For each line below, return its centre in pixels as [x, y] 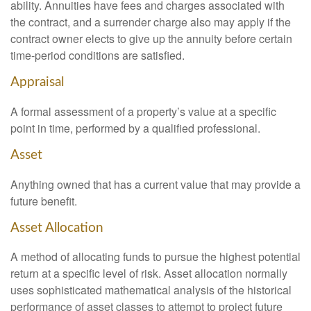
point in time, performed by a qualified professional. [135, 128]
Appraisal [37, 83]
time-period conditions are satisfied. [98, 56]
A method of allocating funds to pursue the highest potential [155, 257]
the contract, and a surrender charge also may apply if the [151, 22]
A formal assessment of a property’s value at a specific [143, 111]
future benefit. [44, 201]
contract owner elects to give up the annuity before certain [151, 39]
